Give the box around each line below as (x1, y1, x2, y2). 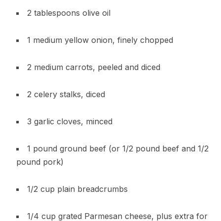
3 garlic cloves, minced (27, 116, 112, 126)
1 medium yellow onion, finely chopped (27, 35, 173, 45)
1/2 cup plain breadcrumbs (27, 184, 128, 194)
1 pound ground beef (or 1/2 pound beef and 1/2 (27, 143, 209, 153)
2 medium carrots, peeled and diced (27, 62, 160, 72)
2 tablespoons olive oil (27, 7, 110, 18)
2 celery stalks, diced (27, 89, 105, 99)
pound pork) (16, 156, 64, 167)
